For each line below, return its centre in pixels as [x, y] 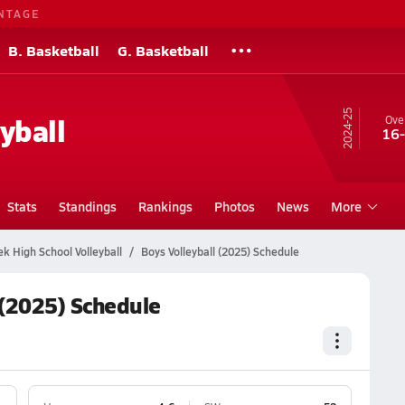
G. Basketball [163, 50]
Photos [234, 206]
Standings [87, 206]
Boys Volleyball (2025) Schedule [220, 251]
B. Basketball [54, 50]
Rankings [165, 206]
